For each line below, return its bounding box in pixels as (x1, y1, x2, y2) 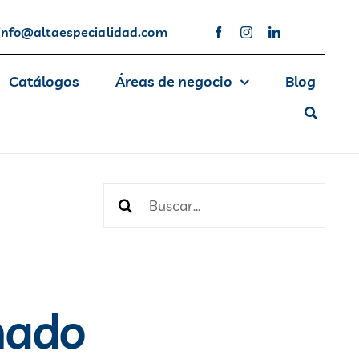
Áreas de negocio (115, 72, 232, 91)
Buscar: (102, 185, 156, 205)
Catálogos (8, 72, 79, 91)
